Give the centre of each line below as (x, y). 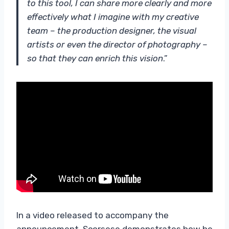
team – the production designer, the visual (112, 30)
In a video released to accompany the (93, 215)
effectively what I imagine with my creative (113, 17)
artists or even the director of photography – (117, 44)
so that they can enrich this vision (95, 58)
